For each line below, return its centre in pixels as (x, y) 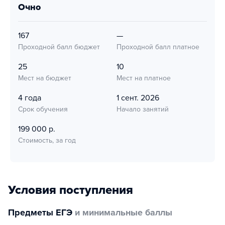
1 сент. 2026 (138, 98)
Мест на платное (144, 78)
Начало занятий (143, 109)
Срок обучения (43, 109)
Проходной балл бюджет (59, 47)
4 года (30, 98)
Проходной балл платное (158, 47)
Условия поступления (71, 190)
